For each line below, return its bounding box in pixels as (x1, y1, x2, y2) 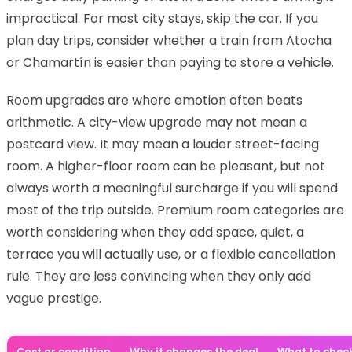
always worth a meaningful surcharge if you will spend (6, 178, 338, 197)
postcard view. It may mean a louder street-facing (6, 134, 319, 153)
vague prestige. (6, 288, 101, 307)
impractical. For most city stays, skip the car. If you (6, 9, 318, 27)
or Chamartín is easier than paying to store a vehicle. (6, 53, 334, 71)
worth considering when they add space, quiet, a (6, 222, 304, 241)
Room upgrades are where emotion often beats (6, 90, 302, 109)
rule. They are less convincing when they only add (6, 266, 311, 285)
